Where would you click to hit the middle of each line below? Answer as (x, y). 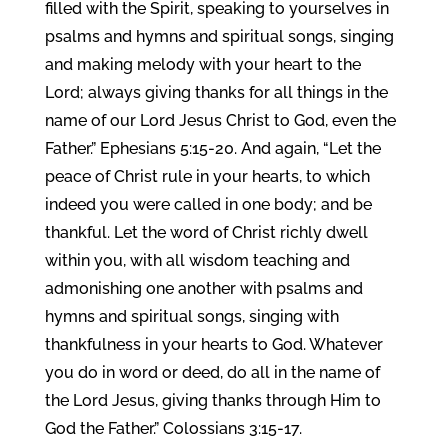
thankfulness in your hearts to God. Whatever (213, 344)
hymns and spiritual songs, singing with (191, 316)
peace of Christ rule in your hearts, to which (207, 176)
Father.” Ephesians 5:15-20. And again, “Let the (212, 148)
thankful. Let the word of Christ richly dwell (206, 232)
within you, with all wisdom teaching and (197, 260)
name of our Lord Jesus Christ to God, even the (220, 120)
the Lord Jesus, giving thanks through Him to (212, 400)
